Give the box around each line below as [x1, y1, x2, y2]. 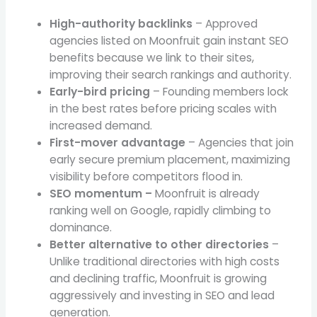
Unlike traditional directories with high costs [50, 254, 280, 270]
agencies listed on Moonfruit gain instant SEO [50, 33, 289, 49]
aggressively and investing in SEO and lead [50, 288, 275, 304]
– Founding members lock [150, 84, 289, 100]
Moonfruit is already [155, 186, 260, 202]
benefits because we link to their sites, [50, 50, 255, 66]
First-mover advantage [50, 135, 186, 151]
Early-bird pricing [50, 84, 151, 100]
